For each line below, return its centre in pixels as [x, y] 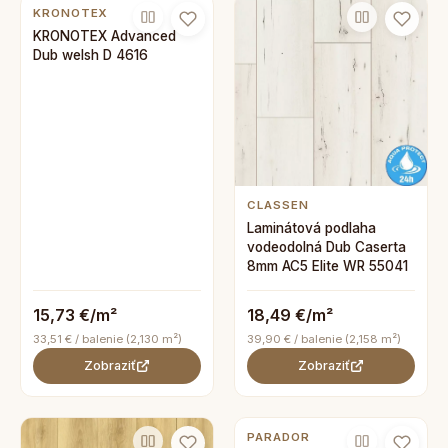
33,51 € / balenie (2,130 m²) [107, 339]
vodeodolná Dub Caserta [326, 247]
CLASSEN [278, 205]
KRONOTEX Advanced [104, 36]
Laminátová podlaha [311, 228]
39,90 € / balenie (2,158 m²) [324, 339]
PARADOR [278, 437]
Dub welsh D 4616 [90, 55]
